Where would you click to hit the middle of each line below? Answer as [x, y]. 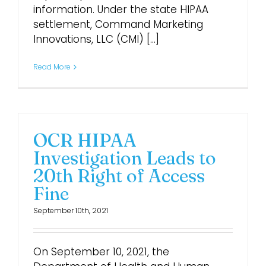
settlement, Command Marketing [118, 24]
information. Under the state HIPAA [121, 9]
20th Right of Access [119, 176]
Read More [52, 67]
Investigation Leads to [125, 158]
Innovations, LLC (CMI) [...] [96, 39]
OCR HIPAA [85, 140]
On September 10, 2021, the [101, 252]
